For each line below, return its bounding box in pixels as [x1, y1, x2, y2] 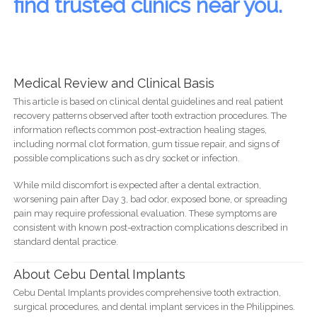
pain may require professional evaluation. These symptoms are [13, 208, 277, 219]
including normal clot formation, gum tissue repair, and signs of [13, 139, 279, 150]
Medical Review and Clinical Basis [13, 76, 214, 91]
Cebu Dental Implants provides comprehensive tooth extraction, [13, 287, 281, 298]
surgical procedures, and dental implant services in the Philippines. [13, 301, 295, 312]
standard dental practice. [13, 236, 118, 248]
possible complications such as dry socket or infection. [13, 153, 240, 164]
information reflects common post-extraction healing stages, [13, 125, 267, 136]
